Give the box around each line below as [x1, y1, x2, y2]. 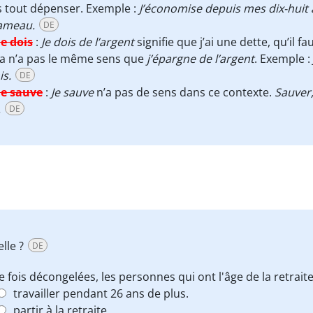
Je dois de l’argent [41, 34, 137, 50]
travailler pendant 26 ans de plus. [13, 286, 189, 301]
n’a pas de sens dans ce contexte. [94, 85, 275, 100]
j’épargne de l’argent [147, 51, 254, 66]
